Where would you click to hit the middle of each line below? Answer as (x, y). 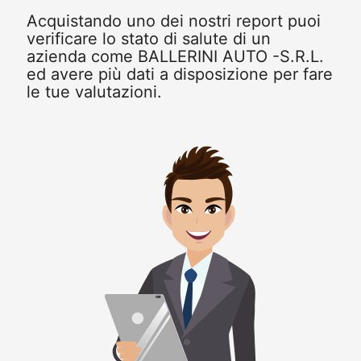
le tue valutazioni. (94, 92)
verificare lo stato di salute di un (148, 39)
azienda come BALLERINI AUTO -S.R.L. (175, 57)
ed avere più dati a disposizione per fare (179, 75)
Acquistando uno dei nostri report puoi (173, 21)
